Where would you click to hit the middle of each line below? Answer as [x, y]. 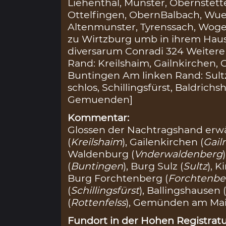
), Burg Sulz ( [153, 166]
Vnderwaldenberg [179, 154]
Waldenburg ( [101, 154]
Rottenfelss [98, 203]
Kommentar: [99, 118]
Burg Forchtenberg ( [118, 178]
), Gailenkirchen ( [163, 142]
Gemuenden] [100, 99]
